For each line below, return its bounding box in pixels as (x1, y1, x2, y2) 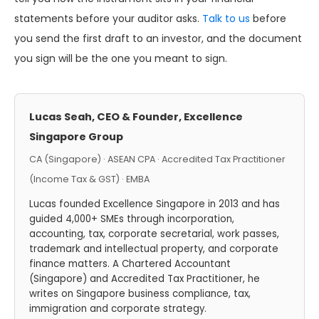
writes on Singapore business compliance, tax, (29, 287, 251, 301)
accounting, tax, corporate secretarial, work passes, (29, 227, 279, 241)
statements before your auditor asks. (14, 11, 202, 26)
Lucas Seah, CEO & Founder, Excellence (29, 110, 243, 125)
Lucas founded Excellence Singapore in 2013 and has (29, 197, 280, 211)
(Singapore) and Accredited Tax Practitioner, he (29, 272, 260, 286)
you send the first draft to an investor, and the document (14, 31, 302, 46)
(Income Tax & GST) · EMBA (29, 173, 150, 186)
